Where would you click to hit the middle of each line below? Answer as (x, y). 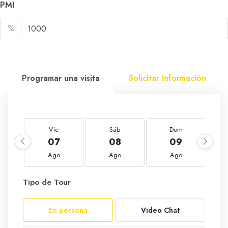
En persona (68, 210)
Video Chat (160, 210)
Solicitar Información (167, 78)
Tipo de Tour (47, 182)
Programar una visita (61, 78)
